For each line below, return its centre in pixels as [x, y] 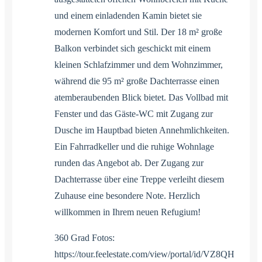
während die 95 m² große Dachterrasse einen [137, 81]
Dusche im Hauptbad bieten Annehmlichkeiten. [142, 130]
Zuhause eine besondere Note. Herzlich [127, 195]
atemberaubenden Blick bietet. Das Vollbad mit [141, 97]
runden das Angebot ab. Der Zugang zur [129, 163]
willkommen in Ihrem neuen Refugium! [127, 212]
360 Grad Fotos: [85, 237]
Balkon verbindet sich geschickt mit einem [132, 48]
